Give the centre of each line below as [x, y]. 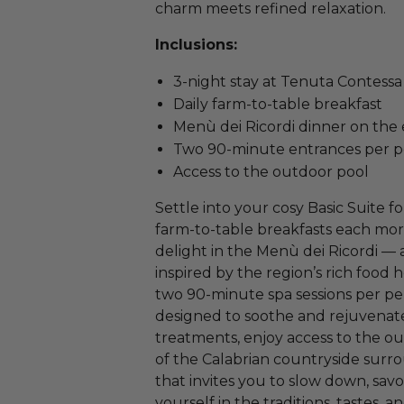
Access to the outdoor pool [271, 172]
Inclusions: [196, 45]
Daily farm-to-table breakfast [278, 104]
